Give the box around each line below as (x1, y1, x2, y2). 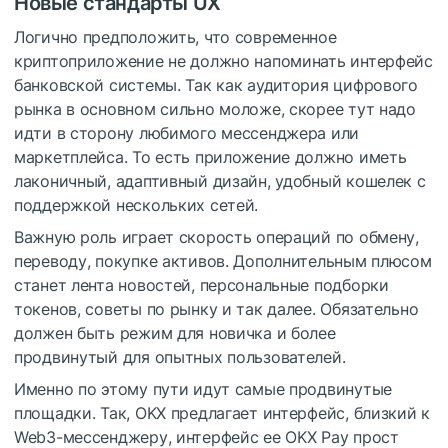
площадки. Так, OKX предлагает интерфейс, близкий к (14, 403, 431, 424)
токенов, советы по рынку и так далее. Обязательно (14, 299, 419, 320)
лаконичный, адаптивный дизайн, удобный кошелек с (14, 171, 426, 192)
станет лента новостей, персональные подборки (14, 275, 389, 296)
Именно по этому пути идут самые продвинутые (14, 379, 392, 400)
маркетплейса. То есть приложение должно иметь (14, 147, 407, 168)
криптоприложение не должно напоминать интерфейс (14, 51, 433, 72)
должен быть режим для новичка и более (14, 323, 336, 344)
